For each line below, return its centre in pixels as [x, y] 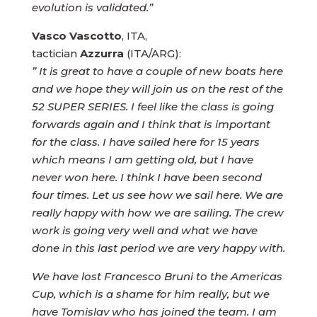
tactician [56, 53]
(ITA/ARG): [154, 53]
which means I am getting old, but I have [142, 160]
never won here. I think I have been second [146, 177]
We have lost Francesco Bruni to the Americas [157, 276]
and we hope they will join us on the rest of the [157, 89]
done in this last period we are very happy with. [158, 248]
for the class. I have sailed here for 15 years [145, 142]
